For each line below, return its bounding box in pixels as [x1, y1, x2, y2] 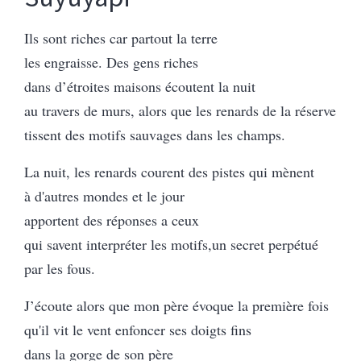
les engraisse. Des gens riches [24, 52, 198, 72]
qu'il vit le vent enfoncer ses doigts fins [24, 319, 251, 339]
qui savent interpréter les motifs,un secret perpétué [24, 234, 318, 254]
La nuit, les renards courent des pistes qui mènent [24, 161, 314, 181]
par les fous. [24, 258, 95, 278]
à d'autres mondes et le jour [24, 185, 185, 205]
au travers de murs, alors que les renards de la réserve [24, 100, 336, 120]
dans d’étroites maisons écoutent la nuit [24, 76, 255, 96]
